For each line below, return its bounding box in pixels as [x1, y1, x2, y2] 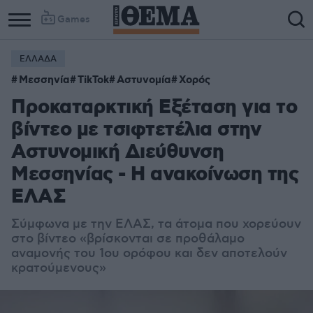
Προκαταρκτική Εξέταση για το [11, 95, 297, 121]
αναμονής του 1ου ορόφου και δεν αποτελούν [11, 246, 287, 261]
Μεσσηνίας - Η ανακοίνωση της [11, 162, 298, 188]
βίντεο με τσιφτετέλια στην [11, 117, 261, 143]
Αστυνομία [117, 73, 171, 87]
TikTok [78, 73, 109, 87]
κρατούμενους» [11, 261, 106, 276]
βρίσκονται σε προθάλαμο [87, 231, 245, 247]
